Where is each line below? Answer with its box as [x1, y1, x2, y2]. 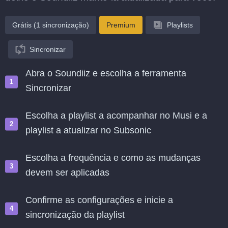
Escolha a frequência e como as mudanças [25, 153, 201, 163]
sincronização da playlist [25, 210, 125, 220]
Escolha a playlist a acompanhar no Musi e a [25, 110, 207, 121]
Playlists [167, 21, 193, 29]
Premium [106, 21, 135, 29]
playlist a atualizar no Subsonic [25, 125, 151, 135]
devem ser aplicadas [25, 167, 109, 178]
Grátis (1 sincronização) [12, 21, 89, 29]
